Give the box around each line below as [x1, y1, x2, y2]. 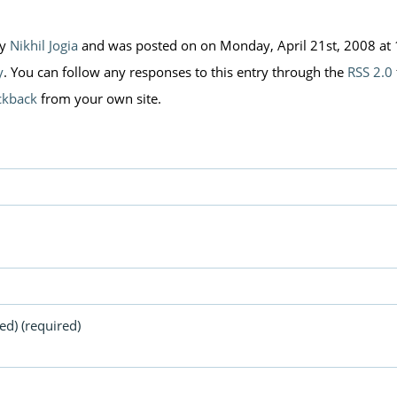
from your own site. [37, 90, 161, 107]
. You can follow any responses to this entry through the [4, 63, 347, 81]
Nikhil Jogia [10, 36, 78, 54]
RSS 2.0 [347, 63, 393, 81]
